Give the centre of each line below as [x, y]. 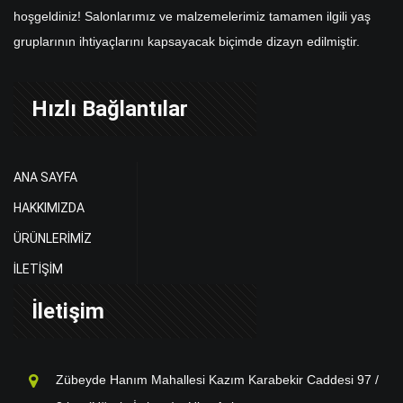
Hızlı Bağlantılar [110, 109]
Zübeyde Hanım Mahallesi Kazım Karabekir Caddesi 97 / [217, 380]
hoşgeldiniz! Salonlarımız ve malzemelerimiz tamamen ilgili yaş [192, 16]
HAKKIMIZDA [49, 208]
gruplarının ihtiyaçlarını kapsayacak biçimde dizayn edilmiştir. [187, 41]
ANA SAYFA [45, 177]
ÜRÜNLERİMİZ [53, 238]
